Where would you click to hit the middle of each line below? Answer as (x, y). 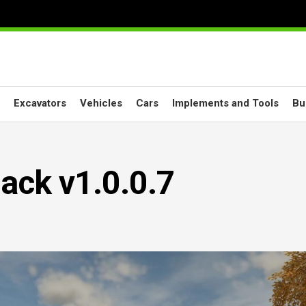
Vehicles (101, 103)
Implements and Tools (225, 103)
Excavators (40, 103)
